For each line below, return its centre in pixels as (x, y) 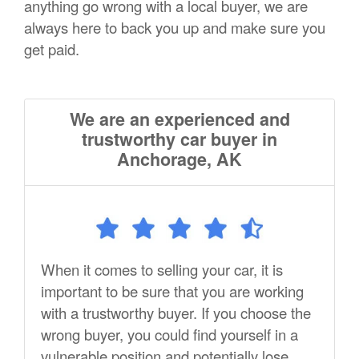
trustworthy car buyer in (179, 139)
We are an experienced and (179, 119)
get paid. (52, 49)
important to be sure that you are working (172, 291)
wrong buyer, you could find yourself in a (169, 335)
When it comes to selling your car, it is (162, 270)
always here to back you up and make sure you (175, 28)
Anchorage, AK (179, 159)
